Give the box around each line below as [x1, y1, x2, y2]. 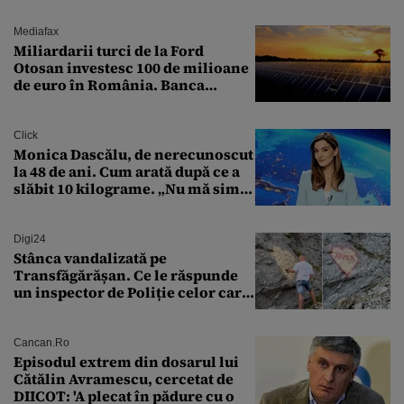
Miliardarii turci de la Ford [14, 41, 204, 61]
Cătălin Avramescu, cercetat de [14, 369, 234, 390]
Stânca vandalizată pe [14, 248, 167, 269]
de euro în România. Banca [14, 75, 205, 96]
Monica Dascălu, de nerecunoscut [14, 144, 253, 165]
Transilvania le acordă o [14, 92, 187, 113]
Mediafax [14, 25, 59, 39]
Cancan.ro [14, 336, 69, 350]
